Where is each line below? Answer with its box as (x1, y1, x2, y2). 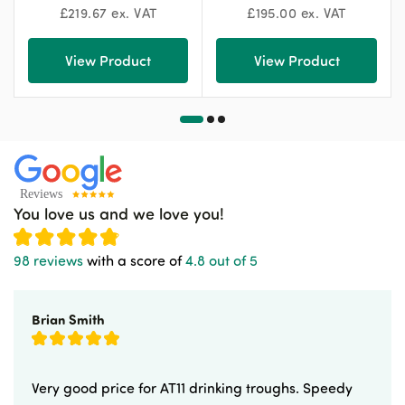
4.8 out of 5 (185, 251, 258, 269)
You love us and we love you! (14, 202, 224, 223)
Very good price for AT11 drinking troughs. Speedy (32, 379, 353, 397)
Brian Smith (32, 310, 105, 328)
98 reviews (14, 251, 83, 269)
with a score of (83, 251, 185, 269)
